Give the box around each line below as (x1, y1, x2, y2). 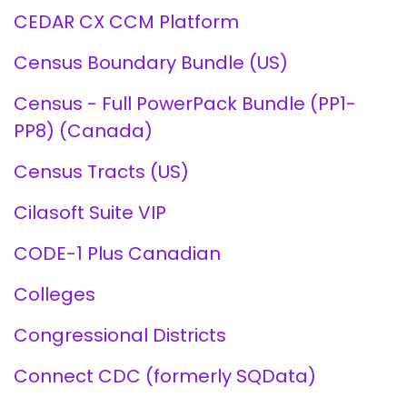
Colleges (13, 282, 95, 307)
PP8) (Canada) (13, 118, 153, 144)
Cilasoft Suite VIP (13, 200, 166, 225)
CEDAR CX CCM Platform (13, 9, 239, 35)
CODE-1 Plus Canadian (13, 241, 221, 266)
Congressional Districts (13, 323, 226, 348)
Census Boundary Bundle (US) (13, 50, 288, 75)
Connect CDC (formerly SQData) (13, 363, 316, 389)
